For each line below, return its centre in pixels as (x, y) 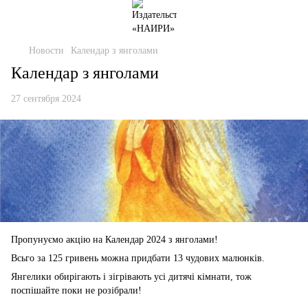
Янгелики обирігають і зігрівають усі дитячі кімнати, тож (131, 277)
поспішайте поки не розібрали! (76, 291)
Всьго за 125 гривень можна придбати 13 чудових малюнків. (138, 258)
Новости (46, 51)
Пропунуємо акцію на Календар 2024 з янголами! (114, 240)
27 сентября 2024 (46, 99)
